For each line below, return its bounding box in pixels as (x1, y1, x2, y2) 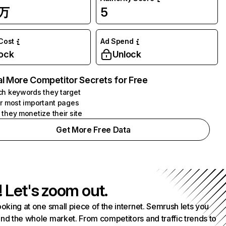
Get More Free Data (56, 125, 131, 135)
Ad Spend (100, 37, 134, 45)
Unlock (112, 49, 141, 60)
